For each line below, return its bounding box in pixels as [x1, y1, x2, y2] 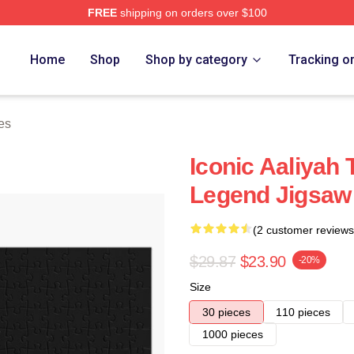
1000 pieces [202, 328, 263, 341]
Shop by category [145, 52, 248, 67]
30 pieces [202, 306, 250, 318]
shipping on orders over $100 [116, 6, 267, 19]
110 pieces [276, 306, 330, 318]
